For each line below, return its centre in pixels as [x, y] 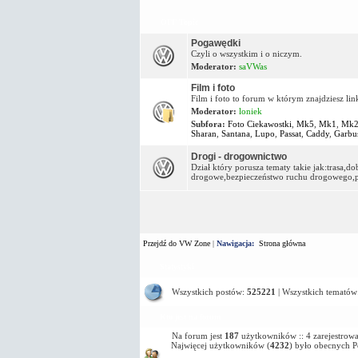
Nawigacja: [235, 243]
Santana [235, 133]
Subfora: [209, 123]
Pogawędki [215, 43]
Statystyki [177, 266]
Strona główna [282, 243]
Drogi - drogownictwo [239, 156]
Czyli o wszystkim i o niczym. [246, 53]
